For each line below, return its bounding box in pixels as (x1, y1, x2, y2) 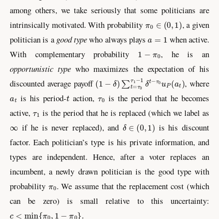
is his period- (17, 92, 66, 104)
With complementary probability (10, 48, 138, 60)
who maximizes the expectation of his (71, 63, 210, 74)
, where (185, 77, 210, 89)
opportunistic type (10, 63, 71, 74)
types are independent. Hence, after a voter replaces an (10, 151, 209, 162)
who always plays (87, 33, 148, 45)
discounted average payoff (10, 77, 96, 89)
